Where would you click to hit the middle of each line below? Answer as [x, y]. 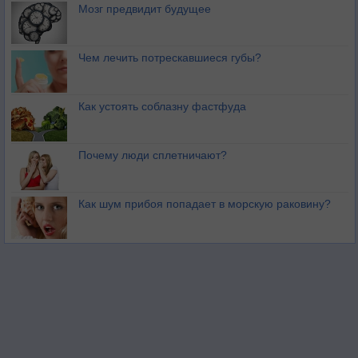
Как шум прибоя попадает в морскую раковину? [205, 204]
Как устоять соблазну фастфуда [162, 107]
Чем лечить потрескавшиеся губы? [170, 58]
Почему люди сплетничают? [153, 155]
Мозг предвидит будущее [145, 9]
